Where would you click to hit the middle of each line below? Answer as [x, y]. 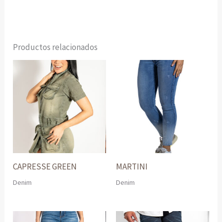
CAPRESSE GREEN [45, 167]
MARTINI [132, 167]
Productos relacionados [55, 47]
